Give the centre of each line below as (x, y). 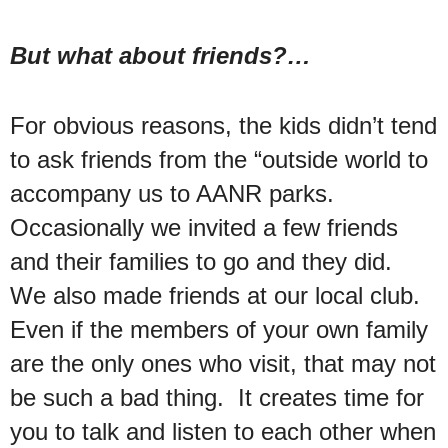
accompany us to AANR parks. (175, 193)
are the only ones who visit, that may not (223, 363)
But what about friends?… (164, 55)
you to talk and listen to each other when (223, 431)
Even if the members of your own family (219, 329)
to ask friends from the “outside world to (219, 159)
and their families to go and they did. (204, 261)
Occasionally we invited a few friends (204, 227)
